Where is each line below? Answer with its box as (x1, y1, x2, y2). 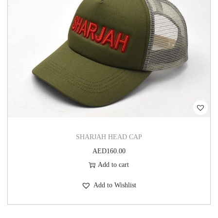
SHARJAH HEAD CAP (75, 133, 142, 141)
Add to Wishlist (93, 182, 137, 189)
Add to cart (98, 161, 129, 169)
